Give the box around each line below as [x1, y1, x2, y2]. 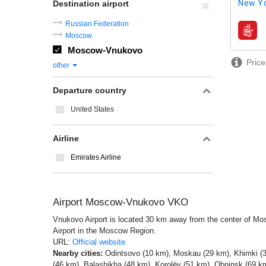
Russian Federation [65, 20, 129, 28]
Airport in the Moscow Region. [53, 226, 156, 235]
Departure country [53, 85, 126, 95]
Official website [72, 237, 125, 246]
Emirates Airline [71, 153, 121, 161]
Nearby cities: [53, 249, 103, 258]
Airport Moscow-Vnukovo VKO [53, 197, 188, 208]
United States [71, 105, 114, 113]
